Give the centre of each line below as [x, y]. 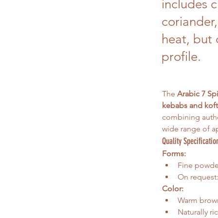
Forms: [174, 154]
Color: [173, 189]
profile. [181, 57]
